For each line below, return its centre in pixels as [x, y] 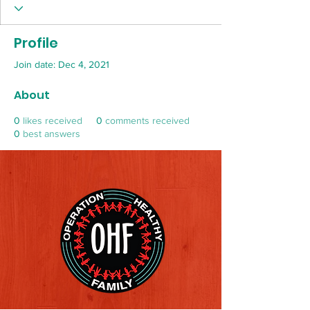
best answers [52, 134]
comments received [147, 120]
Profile [36, 43]
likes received [53, 120]
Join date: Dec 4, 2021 [62, 64]
